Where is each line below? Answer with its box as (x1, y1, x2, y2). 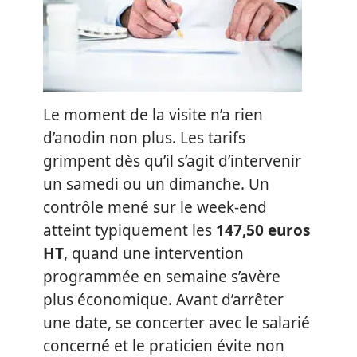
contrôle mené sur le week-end (43, 196, 267, 218)
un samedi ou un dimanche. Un (43, 173, 269, 194)
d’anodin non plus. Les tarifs (43, 127, 245, 148)
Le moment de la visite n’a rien (43, 104, 263, 125)
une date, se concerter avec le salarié (43, 312, 310, 333)
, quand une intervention (64, 242, 244, 264)
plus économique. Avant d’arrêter (43, 288, 284, 310)
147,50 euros (216, 219, 310, 241)
